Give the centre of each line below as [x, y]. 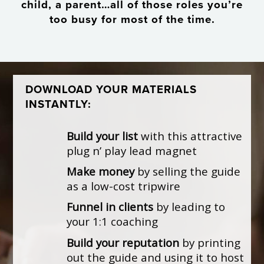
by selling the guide [188, 171]
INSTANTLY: [58, 104]
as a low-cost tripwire [124, 186]
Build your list [103, 136]
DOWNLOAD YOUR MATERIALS [111, 89]
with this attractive [190, 136]
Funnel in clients [110, 207]
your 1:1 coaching [113, 222]
